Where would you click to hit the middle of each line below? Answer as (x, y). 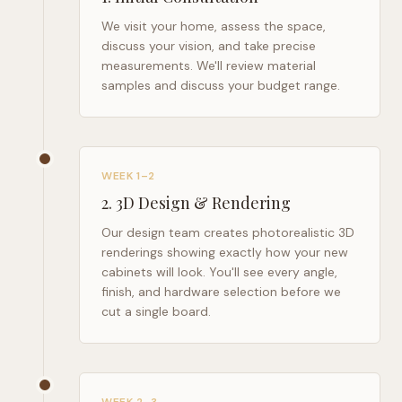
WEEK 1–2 (128, 176)
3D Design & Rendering (203, 203)
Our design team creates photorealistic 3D (228, 232)
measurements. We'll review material (209, 66)
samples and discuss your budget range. (221, 85)
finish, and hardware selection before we (221, 292)
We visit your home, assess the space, (214, 26)
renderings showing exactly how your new (225, 252)
